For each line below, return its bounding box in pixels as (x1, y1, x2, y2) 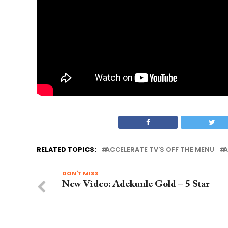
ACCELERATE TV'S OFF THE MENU (105, 145, 214, 154)
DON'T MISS (62, 169, 99, 178)
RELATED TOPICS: (37, 145, 96, 154)
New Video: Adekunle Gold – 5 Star (62, 180, 209, 190)
